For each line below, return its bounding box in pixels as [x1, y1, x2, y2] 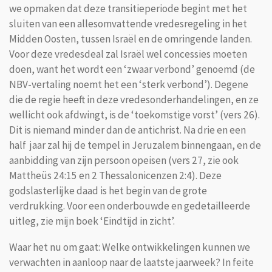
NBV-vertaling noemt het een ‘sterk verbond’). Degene [9, 78, 248, 92]
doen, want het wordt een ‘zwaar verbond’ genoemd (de [9, 63, 255, 76]
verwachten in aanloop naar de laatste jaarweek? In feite [9, 255, 254, 269]
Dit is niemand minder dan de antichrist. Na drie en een [9, 123, 246, 137]
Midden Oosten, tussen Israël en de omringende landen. [9, 32, 252, 46]
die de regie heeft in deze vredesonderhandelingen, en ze [9, 93, 259, 107]
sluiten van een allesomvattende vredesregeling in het [9, 17, 247, 31]
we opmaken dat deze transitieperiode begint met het [9, 2, 247, 16]
